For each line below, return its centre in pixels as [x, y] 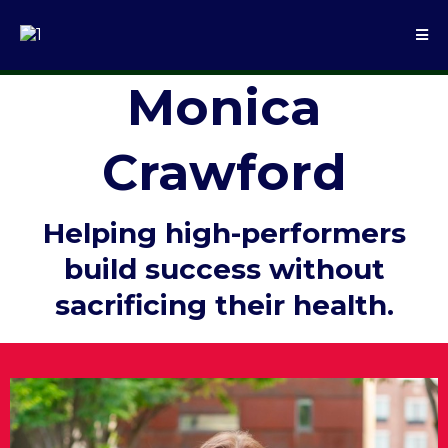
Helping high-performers [224, 233]
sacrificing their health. [224, 305]
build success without [224, 269]
